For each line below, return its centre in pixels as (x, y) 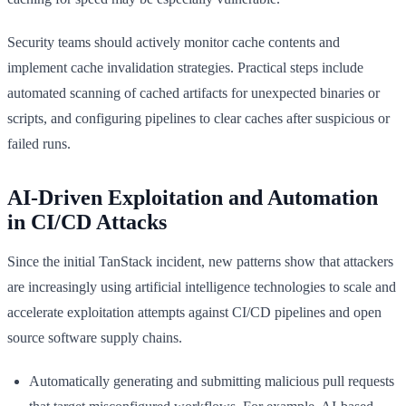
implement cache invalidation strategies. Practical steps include (185, 67)
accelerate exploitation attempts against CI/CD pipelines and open (194, 312)
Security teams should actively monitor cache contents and (174, 42)
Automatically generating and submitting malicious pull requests (212, 381)
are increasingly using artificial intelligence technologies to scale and (202, 286)
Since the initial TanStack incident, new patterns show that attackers (200, 261)
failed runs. (39, 143)
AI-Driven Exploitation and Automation (193, 197)
